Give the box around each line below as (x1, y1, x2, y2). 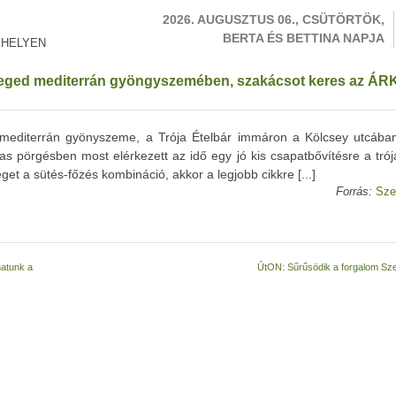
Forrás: (336, 186, 372, 198)
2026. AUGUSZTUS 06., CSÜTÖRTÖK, (163, 12, 385, 27)
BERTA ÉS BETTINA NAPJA (223, 31, 385, 45)
